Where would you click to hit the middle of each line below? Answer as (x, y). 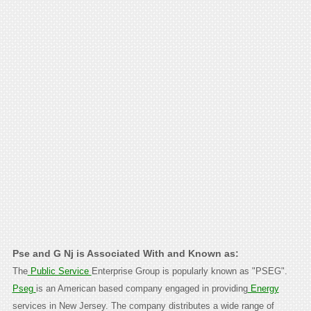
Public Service (59, 271)
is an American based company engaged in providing (142, 289)
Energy (263, 289)
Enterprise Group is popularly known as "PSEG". (189, 271)
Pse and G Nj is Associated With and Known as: (125, 254)
